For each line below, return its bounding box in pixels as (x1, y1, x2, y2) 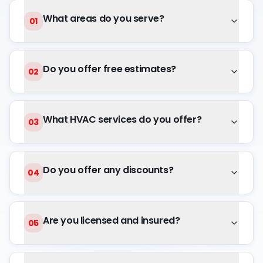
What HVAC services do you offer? (43, 113, 202, 126)
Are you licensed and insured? (43, 214, 180, 227)
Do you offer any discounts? (43, 163, 174, 177)
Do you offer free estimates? (43, 62, 176, 76)
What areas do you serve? (43, 12, 164, 25)
